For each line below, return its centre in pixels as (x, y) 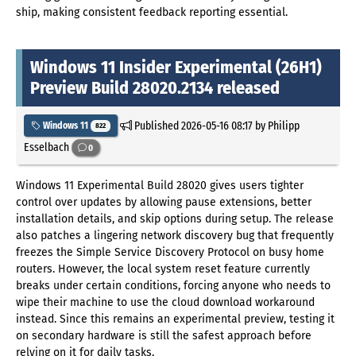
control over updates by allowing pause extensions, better (164, 202)
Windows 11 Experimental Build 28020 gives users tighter (160, 185)
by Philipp (276, 125)
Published (156, 125)
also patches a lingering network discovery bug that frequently (175, 235)
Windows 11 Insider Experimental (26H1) (176, 68)
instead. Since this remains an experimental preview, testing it (175, 319)
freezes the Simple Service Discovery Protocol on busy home (170, 252)
